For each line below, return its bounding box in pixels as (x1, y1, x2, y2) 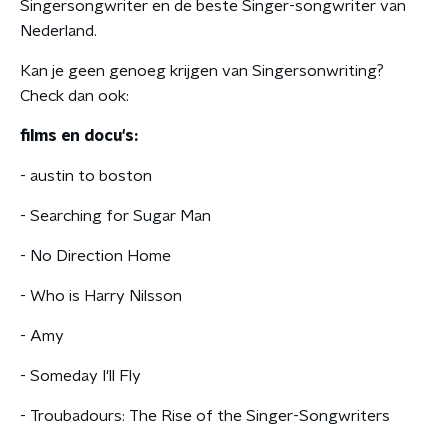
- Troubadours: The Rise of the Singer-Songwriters (20, 408, 390, 424)
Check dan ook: (20, 88, 129, 104)
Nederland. (20, 23, 97, 39)
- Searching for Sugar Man (20, 208, 211, 224)
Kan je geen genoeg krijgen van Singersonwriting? (20, 63, 384, 79)
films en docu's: (20, 128, 138, 144)
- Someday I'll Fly (20, 368, 141, 384)
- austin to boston (20, 168, 152, 184)
